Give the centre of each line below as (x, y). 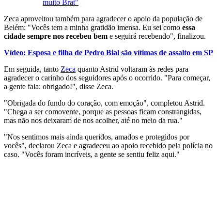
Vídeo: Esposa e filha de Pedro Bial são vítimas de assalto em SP (108, 52)
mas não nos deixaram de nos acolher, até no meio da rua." (93, 120)
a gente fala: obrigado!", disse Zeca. (59, 86)
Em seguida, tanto (32, 69)
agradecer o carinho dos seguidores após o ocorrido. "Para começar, (107, 77)
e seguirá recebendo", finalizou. (157, 36)
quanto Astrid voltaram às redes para (132, 69)
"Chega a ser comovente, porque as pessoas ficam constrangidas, (103, 111)
